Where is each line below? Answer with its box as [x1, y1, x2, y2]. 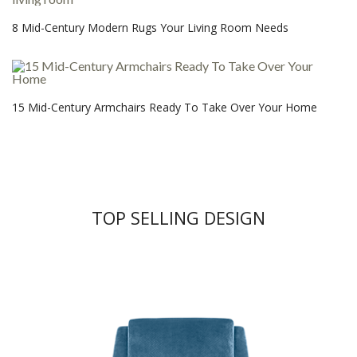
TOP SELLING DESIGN [92, 205, 265, 229]
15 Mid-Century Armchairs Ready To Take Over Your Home [12, 99, 317, 115]
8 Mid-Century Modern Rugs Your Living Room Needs [12, 19, 288, 35]
